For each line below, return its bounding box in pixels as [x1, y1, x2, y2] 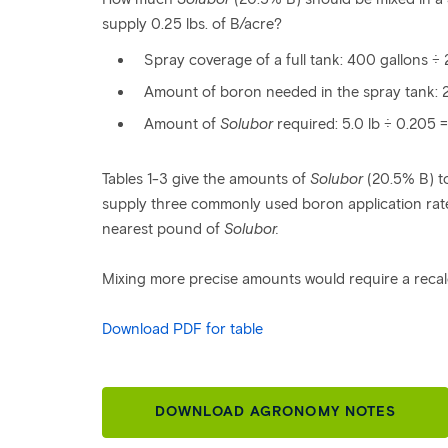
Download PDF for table [102, 320, 263, 338]
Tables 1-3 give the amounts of [102, 170, 310, 188]
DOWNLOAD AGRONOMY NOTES [155, 403, 397, 420]
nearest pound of [102, 220, 224, 238]
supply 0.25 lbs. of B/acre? [102, 15, 282, 33]
